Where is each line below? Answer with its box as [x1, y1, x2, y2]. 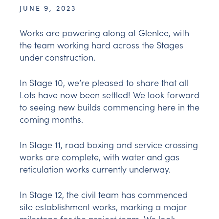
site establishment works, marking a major [20, 200, 187, 213]
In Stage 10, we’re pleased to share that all [20, 76, 188, 89]
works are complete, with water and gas [20, 151, 179, 163]
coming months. [20, 113, 83, 126]
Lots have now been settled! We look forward [20, 88, 199, 101]
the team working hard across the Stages [20, 39, 183, 51]
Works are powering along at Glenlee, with [20, 26, 189, 39]
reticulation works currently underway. [20, 163, 171, 175]
